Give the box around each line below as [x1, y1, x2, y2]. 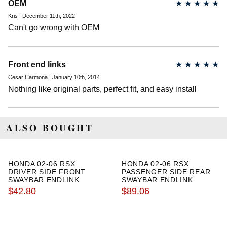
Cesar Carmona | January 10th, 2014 [8, 74, 100, 81]
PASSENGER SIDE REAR [122, 168, 211, 176]
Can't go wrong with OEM [8, 23, 99, 32]
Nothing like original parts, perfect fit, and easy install [8, 85, 197, 94]
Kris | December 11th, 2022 [8, 13, 75, 19]
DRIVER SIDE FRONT [8, 168, 86, 176]
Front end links [8, 60, 66, 69]
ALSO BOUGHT [6, 121, 94, 135]
